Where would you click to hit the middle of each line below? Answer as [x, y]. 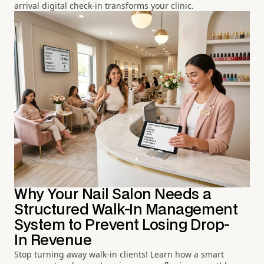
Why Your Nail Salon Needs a [113, 195]
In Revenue [53, 241]
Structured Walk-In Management [126, 210]
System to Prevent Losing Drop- [122, 225]
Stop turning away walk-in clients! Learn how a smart [119, 254]
